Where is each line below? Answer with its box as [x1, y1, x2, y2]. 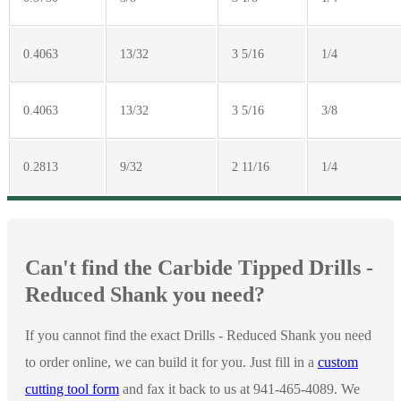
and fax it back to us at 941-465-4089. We [119, 380, 360, 397]
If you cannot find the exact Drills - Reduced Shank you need [25, 327, 371, 343]
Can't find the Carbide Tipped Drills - [25, 255, 373, 279]
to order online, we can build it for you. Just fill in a [25, 354, 318, 370]
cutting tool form [25, 380, 119, 397]
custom [318, 354, 358, 370]
